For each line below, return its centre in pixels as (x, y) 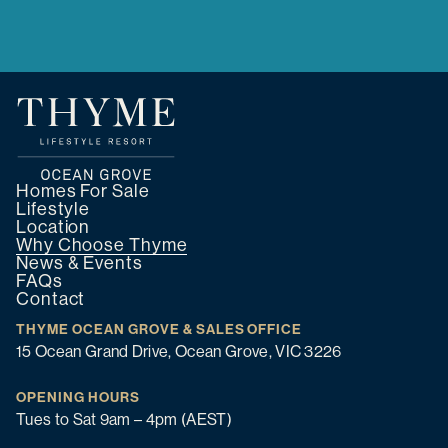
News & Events (79, 262)
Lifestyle (53, 208)
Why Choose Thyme (102, 244)
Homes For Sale (83, 190)
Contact (51, 298)
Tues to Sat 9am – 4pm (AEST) (124, 419)
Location (53, 226)
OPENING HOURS (78, 397)
